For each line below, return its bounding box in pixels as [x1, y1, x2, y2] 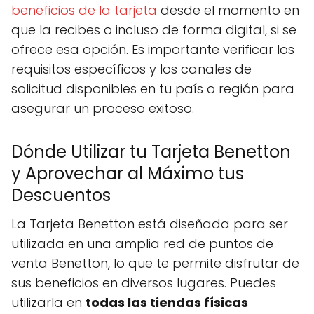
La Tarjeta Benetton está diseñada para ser [11, 215, 288, 233]
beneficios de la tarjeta [11, 1, 157, 19]
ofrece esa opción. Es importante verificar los [11, 41, 294, 58]
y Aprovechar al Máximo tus [11, 162, 244, 185]
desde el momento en [157, 1, 299, 19]
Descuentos [11, 184, 111, 207]
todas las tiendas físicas [86, 294, 248, 311]
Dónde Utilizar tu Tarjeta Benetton [11, 140, 291, 163]
